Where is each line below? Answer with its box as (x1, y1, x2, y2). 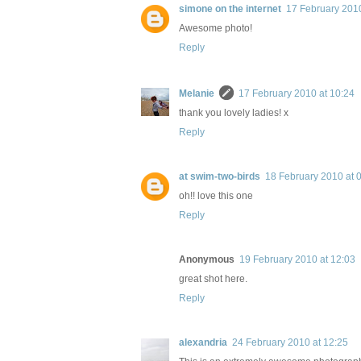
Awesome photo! (179, 23, 252, 35)
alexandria (179, 337, 227, 349)
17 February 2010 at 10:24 (239, 88, 355, 100)
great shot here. (179, 273, 247, 285)
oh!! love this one (179, 190, 253, 202)
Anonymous (179, 254, 234, 266)
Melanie (179, 88, 214, 100)
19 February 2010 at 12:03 (239, 254, 355, 266)
